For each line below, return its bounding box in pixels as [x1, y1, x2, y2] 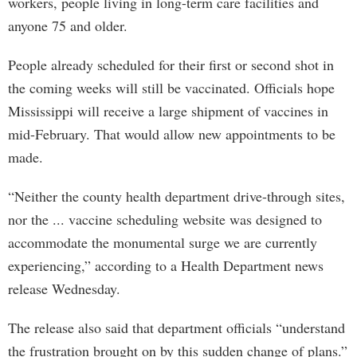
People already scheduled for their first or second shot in [8, 55, 334, 74]
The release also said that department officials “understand [8, 318, 345, 337]
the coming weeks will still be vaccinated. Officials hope [8, 78, 335, 97]
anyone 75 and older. [8, 16, 127, 35]
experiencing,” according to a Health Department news [8, 256, 324, 275]
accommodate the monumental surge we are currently [8, 233, 317, 252]
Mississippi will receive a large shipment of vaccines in [8, 101, 328, 120]
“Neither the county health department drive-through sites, [8, 186, 345, 206]
